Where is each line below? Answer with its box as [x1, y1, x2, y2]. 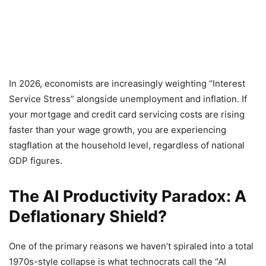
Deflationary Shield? [9, 207, 167, 226]
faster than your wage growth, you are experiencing [9, 124, 226, 135]
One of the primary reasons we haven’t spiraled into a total [9, 240, 254, 252]
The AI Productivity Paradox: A [9, 186, 246, 206]
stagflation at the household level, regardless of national [9, 140, 245, 151]
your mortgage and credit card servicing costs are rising [9, 109, 245, 120]
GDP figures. [9, 155, 62, 166]
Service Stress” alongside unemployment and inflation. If [9, 93, 247, 104]
